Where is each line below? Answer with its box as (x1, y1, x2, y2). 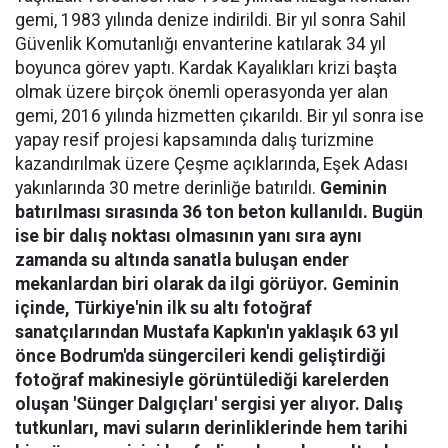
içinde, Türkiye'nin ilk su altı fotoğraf (15, 298, 312, 319)
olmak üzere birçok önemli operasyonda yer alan (15, 82, 388, 103)
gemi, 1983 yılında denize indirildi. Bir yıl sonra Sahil (15, 10, 406, 31)
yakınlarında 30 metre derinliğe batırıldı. (15, 178, 320, 199)
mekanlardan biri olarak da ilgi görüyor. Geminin (15, 274, 399, 295)
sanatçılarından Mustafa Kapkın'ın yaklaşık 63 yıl (15, 322, 399, 343)
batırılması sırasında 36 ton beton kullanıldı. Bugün (15, 202, 423, 223)
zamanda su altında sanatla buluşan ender (15, 250, 349, 271)
